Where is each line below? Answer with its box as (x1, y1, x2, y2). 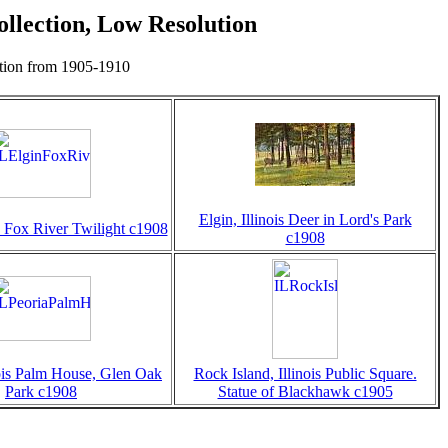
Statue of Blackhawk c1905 (217, 383, 393, 400)
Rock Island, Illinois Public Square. (193, 365, 417, 382)
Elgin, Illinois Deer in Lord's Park (198, 211, 412, 228)
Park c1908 (5, 383, 77, 400)
